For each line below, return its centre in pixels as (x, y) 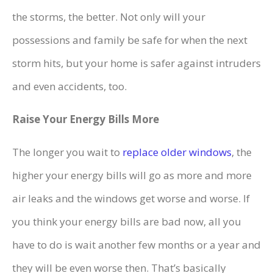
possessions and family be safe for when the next (130, 40)
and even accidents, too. (69, 87)
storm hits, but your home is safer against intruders (136, 63)
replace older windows (177, 152)
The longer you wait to (67, 152)
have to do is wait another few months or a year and (136, 245)
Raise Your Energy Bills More (86, 119)
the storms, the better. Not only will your (109, 17)
